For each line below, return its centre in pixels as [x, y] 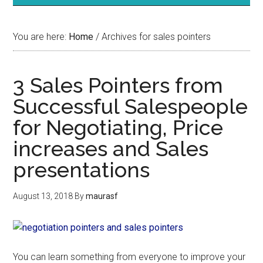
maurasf [102, 196]
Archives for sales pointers [155, 37]
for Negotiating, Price [118, 127]
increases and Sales [111, 149]
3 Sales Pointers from [118, 85]
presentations [82, 170]
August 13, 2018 [43, 196]
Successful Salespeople [131, 106]
